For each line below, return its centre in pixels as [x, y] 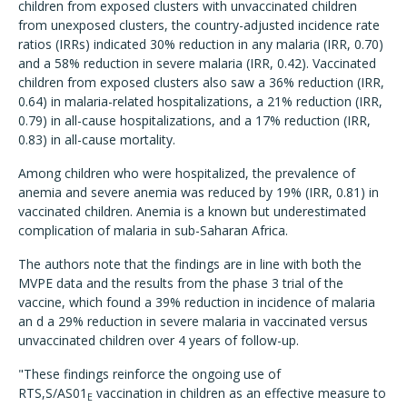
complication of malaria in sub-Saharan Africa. [153, 230]
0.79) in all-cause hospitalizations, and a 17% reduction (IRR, [194, 120]
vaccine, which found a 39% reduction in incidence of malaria [197, 302]
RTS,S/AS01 [53, 393]
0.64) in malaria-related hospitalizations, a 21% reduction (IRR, [200, 101]
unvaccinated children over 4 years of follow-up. [159, 340]
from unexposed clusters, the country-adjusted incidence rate [199, 25]
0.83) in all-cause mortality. [97, 139]
